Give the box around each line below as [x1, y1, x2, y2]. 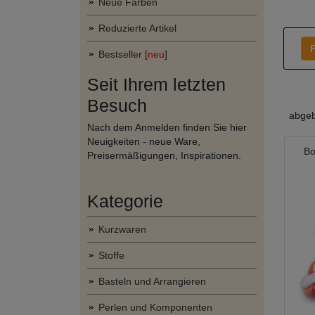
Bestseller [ [98, 49, 148, 60]
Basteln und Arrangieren [98, 276, 206, 287]
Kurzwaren [98, 224, 146, 235]
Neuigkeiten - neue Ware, [87, 136, 200, 147]
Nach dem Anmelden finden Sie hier [87, 122, 247, 133]
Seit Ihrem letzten [87, 75, 226, 94]
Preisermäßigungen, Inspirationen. [87, 150, 241, 161]
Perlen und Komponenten [98, 302, 212, 313]
